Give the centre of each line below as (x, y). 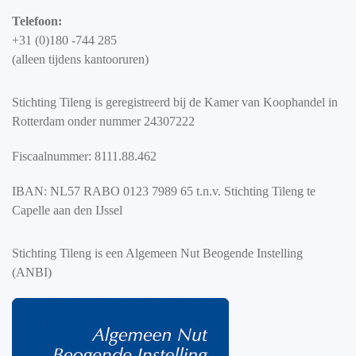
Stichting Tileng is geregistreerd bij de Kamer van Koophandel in (175, 103)
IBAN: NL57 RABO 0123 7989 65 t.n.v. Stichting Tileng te (164, 192)
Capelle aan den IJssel (67, 211)
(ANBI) (32, 273)
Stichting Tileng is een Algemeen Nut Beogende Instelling (157, 253)
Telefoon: (37, 21)
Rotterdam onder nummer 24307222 (103, 122)
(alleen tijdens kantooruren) (80, 60)
